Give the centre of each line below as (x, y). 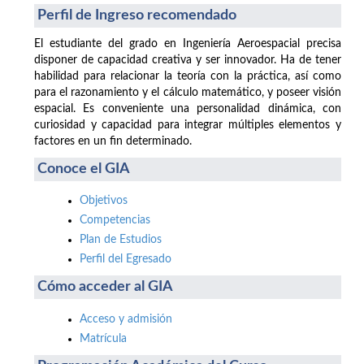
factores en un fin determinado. (113, 141)
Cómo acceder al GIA (105, 287)
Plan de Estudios (121, 240)
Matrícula (103, 338)
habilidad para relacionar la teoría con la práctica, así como (188, 76)
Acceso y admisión (126, 319)
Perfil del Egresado (126, 260)
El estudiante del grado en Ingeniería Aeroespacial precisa (188, 43)
